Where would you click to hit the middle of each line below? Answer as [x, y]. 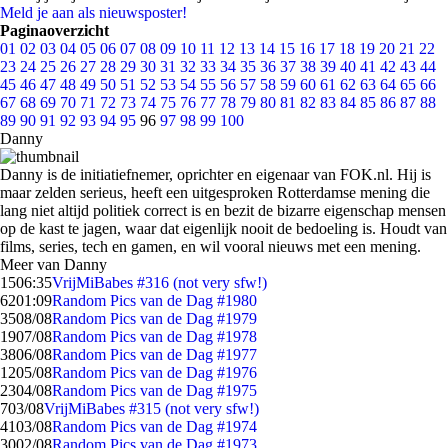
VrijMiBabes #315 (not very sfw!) [151, 408]
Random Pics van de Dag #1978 [154, 336]
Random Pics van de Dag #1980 [154, 300]
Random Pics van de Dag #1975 [154, 390]
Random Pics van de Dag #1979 [154, 318]
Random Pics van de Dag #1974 [154, 426]
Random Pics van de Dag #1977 [154, 354]
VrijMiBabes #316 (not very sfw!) [159, 282]
